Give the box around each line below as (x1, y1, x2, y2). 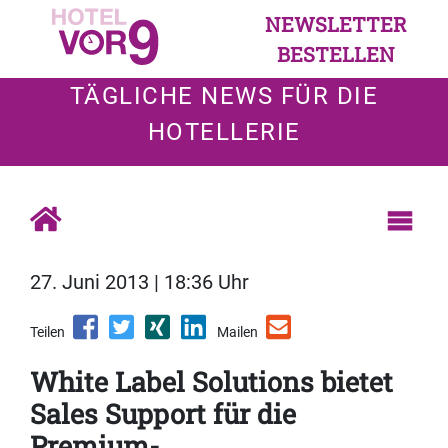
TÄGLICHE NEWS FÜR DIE (69, 82, 379, 110)
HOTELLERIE (147, 118, 301, 146)
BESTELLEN (277, 41, 395, 67)
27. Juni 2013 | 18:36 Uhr (30, 270, 249, 295)
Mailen (217, 324, 258, 341)
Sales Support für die (30, 396, 296, 432)
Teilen (30, 324, 65, 341)
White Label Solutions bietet (30, 364, 393, 400)
